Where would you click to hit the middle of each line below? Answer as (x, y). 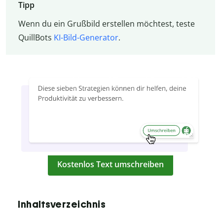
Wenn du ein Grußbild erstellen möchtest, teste (106, 24)
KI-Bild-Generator (86, 38)
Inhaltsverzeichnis (62, 204)
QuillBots (36, 38)
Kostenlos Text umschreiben (110, 165)
